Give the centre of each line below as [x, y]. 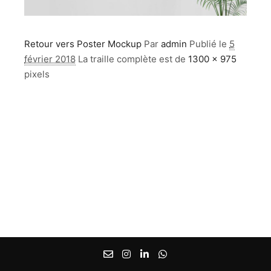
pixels [37, 74]
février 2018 [50, 59]
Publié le [209, 44]
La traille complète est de [133, 59]
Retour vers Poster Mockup [83, 44]
